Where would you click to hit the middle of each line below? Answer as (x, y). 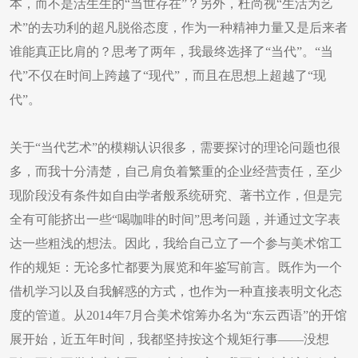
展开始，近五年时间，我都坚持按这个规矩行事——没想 (169, 339)
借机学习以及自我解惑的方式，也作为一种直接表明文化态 (176, 291)
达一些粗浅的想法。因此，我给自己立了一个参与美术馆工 (176, 243)
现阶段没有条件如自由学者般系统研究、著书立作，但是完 (176, 195)
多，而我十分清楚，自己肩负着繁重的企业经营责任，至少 (176, 171)
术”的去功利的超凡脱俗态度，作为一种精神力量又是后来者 (179, 28)
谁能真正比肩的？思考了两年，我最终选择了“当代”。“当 (171, 52)
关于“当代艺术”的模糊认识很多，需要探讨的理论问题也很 (175, 147)
